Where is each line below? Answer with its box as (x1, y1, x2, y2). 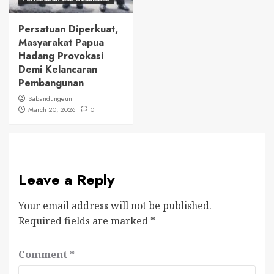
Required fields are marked (18, 214, 150, 228)
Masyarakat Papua (18, 35, 104, 50)
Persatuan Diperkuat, (18, 22, 118, 37)
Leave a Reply (18, 169, 115, 191)
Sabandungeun (28, 94, 72, 104)
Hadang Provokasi (18, 49, 103, 64)
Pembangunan (18, 76, 84, 91)
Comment (18, 248, 70, 262)
